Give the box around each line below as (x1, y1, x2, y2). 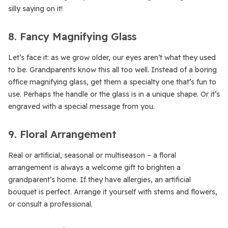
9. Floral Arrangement (8, 128, 117, 140)
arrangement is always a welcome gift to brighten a (8, 163, 181, 172)
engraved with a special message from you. (8, 102, 155, 111)
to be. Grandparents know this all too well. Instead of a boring (8, 65, 217, 74)
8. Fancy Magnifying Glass (8, 30, 136, 43)
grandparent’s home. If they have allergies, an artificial (8, 175, 191, 184)
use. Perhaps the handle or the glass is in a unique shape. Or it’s (8, 90, 220, 99)
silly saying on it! (8, 4, 63, 13)
